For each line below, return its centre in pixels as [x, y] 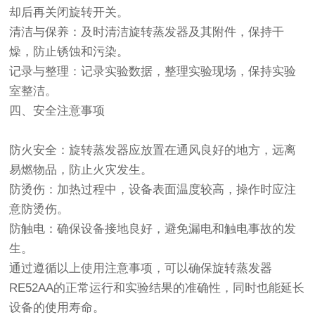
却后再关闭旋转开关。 [69, 13]
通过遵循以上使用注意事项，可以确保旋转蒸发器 [141, 269]
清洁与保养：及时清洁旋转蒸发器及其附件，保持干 [147, 32]
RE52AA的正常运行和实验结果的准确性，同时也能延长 [157, 288]
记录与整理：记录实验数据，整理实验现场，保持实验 [153, 72]
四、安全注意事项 [57, 111]
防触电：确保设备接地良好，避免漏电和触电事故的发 [153, 229]
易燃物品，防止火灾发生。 [81, 170]
